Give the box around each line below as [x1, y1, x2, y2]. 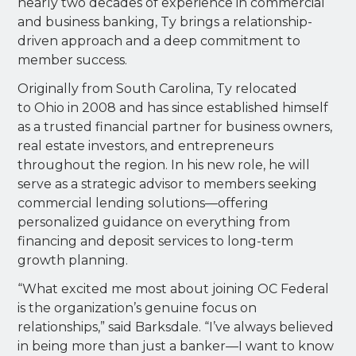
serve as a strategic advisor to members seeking [17, 176, 318, 192]
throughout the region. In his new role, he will [17, 157, 311, 172]
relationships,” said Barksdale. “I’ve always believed [17, 319, 335, 335]
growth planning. [17, 252, 129, 268]
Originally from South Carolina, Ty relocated [17, 80, 298, 96]
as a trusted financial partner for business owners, [17, 118, 333, 134]
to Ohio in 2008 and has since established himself [17, 99, 329, 115]
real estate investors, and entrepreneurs [17, 137, 274, 153]
